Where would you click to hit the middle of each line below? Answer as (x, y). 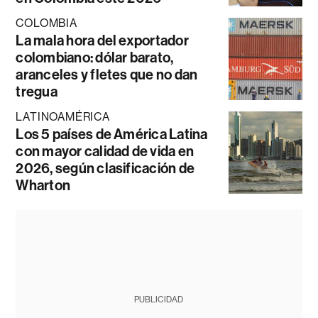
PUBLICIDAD (159, 299)
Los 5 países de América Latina (112, 134)
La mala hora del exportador (102, 40)
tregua (37, 91)
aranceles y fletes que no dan (107, 74)
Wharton (43, 185)
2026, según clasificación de (105, 168)
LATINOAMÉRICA (63, 116)
